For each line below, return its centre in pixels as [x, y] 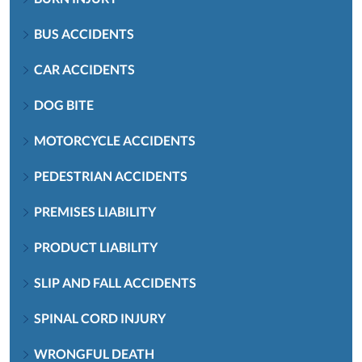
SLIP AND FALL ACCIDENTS [115, 282]
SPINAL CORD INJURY [100, 318]
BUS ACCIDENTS [84, 33]
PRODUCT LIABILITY [96, 246]
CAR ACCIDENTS [84, 69]
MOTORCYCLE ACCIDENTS [115, 140]
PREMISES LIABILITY [95, 211]
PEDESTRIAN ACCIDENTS [111, 175]
